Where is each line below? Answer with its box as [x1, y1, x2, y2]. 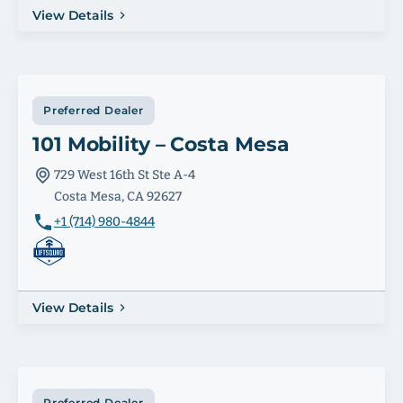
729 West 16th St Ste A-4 [54, 167, 195, 183]
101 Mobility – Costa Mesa [32, 132, 290, 157]
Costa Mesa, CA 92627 [54, 189, 182, 204]
